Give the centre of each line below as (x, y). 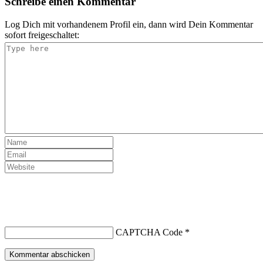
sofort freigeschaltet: (42, 35)
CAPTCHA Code (149, 232)
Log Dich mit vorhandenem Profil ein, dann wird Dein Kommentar (129, 24)
